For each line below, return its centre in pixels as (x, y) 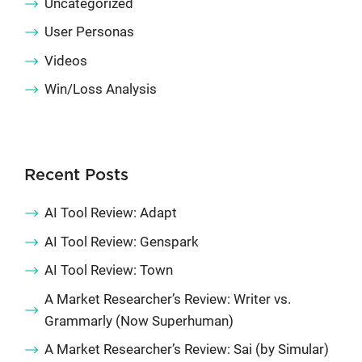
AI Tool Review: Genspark (122, 241)
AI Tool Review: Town (109, 270)
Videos (66, 60)
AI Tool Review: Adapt (111, 213)
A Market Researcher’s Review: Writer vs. (168, 299)
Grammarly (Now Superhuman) (139, 320)
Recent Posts (76, 176)
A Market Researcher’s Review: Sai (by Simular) (187, 349)
